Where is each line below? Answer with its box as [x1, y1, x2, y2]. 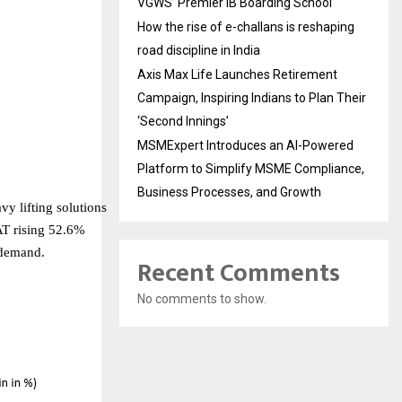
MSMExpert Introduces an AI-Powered [137, 138, 354, 153]
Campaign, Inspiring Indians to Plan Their [137, 91, 366, 105]
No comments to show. [137, 292, 267, 306]
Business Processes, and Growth [137, 185, 321, 199]
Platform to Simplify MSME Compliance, [137, 162, 364, 176]
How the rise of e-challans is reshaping [137, 20, 354, 34]
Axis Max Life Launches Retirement [137, 67, 337, 82]
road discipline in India [137, 43, 260, 57]
